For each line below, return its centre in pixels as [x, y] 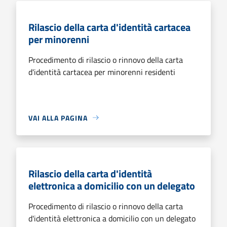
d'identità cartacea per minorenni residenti [102, 72]
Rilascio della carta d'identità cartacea [109, 27]
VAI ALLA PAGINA [58, 118]
